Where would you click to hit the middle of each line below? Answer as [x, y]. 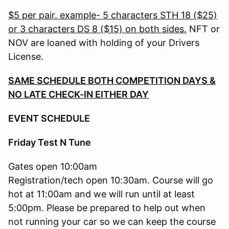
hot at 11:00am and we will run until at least [101, 194]
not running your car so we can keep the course [112, 221]
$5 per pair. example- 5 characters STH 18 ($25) [113, 15]
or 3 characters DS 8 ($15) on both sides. [97, 29]
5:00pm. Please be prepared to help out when [107, 208]
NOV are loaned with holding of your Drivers [104, 42]
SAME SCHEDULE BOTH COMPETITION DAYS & [112, 80]
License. [26, 56]
